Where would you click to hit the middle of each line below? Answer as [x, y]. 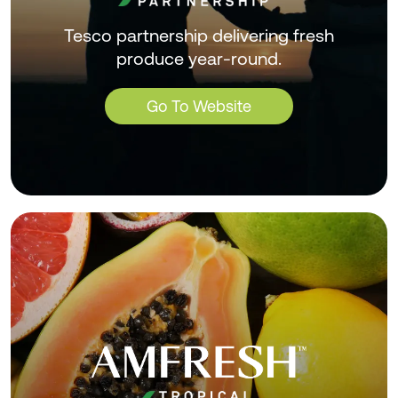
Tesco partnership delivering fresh [199, 35]
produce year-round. [199, 58]
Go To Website [199, 106]
